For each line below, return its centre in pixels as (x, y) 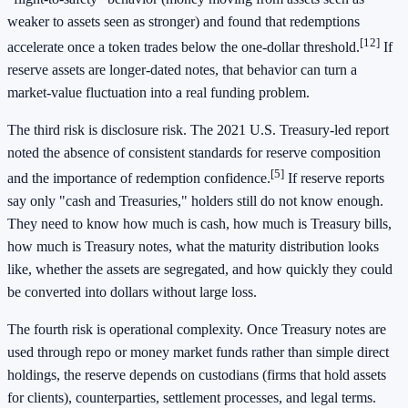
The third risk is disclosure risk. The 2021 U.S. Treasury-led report (198, 129)
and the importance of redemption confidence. (139, 178)
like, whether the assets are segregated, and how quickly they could (200, 270)
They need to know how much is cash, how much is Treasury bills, (199, 224)
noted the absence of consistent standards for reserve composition (194, 152)
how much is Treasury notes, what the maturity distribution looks (193, 247)
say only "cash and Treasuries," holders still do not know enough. (195, 201)
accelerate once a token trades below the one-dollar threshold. (184, 46)
